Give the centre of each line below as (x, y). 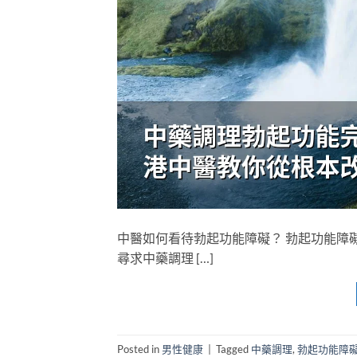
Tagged (233, 349)
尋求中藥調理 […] (165, 258)
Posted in (139, 349)
